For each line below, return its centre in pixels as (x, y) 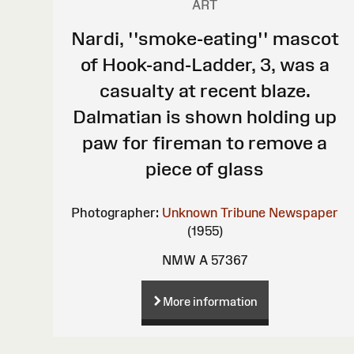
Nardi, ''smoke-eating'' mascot (205, 38)
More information (210, 301)
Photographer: (115, 212)
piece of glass (205, 168)
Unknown (190, 212)
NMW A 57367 (205, 260)
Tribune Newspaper (280, 212)
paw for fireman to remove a (205, 142)
